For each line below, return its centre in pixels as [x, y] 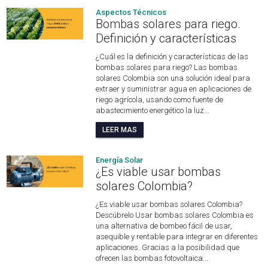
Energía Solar [120, 160]
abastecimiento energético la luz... [153, 111]
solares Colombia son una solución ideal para [173, 78]
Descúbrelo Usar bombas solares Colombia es [175, 215]
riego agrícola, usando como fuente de [160, 100]
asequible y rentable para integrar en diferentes [177, 237]
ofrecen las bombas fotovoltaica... [152, 258]
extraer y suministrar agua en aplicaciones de [174, 89]
